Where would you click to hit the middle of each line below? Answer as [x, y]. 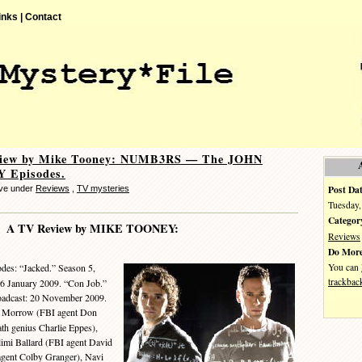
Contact [43, 17]
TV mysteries [103, 188]
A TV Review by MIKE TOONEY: [92, 228]
